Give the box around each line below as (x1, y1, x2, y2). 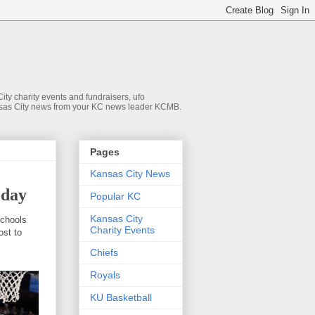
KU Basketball (90, 292, 152, 304)
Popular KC (90, 191, 141, 202)
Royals (90, 269, 120, 281)
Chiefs (90, 247, 118, 259)
